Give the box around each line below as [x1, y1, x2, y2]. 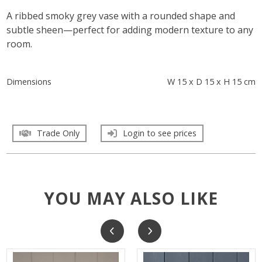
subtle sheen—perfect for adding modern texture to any [6, 23, 254, 36]
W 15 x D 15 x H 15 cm [167, 75, 256, 87]
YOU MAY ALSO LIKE [44, 187, 218, 209]
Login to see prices [123, 127, 197, 139]
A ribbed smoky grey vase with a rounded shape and [6, 9, 236, 22]
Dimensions [6, 75, 52, 87]
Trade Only [37, 127, 80, 139]
